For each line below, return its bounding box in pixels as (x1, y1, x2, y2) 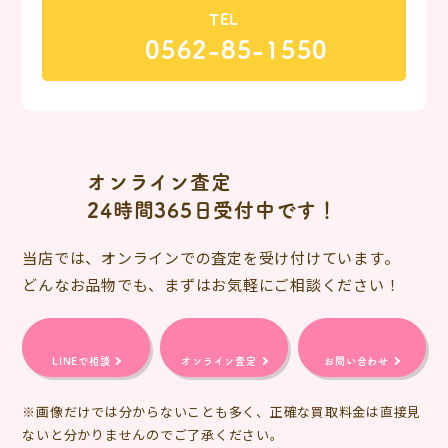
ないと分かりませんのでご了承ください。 (22, 425, 284, 444)
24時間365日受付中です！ (87, 195, 338, 224)
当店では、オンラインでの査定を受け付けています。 (22, 247, 400, 268)
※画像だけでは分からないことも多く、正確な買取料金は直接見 (22, 402, 422, 421)
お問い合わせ (324, 353, 389, 368)
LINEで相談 (52, 353, 111, 368)
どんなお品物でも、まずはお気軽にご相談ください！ (22, 274, 401, 295)
